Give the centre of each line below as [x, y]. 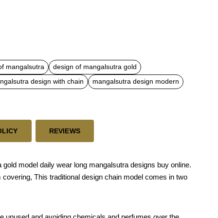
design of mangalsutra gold [95, 67]
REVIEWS [65, 131]
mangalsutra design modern [136, 82]
